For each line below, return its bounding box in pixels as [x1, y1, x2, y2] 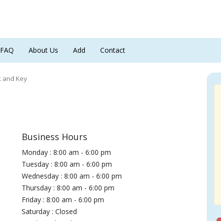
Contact [100, 45, 125, 55]
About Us [29, 45, 58, 55]
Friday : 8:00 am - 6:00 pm [22, 195, 105, 204]
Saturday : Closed [22, 207, 77, 216]
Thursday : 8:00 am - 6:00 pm [22, 183, 115, 192]
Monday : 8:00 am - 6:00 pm [22, 147, 111, 157]
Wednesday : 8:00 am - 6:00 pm [22, 171, 122, 181]
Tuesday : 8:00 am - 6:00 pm [22, 159, 112, 169]
